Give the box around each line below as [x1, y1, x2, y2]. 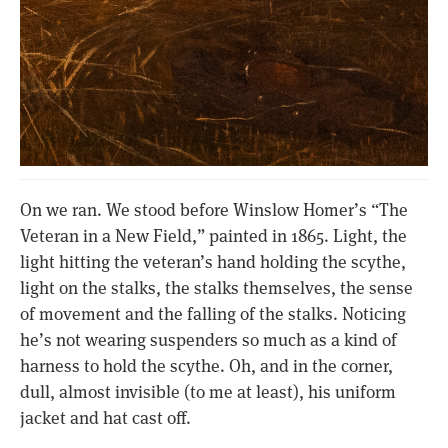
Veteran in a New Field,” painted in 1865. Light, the [20, 225, 407, 248]
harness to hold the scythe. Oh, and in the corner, [20, 355, 393, 378]
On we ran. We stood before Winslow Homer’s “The [20, 199, 408, 222]
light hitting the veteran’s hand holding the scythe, [20, 251, 406, 274]
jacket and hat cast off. [20, 407, 191, 430]
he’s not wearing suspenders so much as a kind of [20, 329, 397, 352]
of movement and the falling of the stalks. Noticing [20, 303, 406, 326]
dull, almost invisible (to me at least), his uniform [20, 381, 396, 404]
